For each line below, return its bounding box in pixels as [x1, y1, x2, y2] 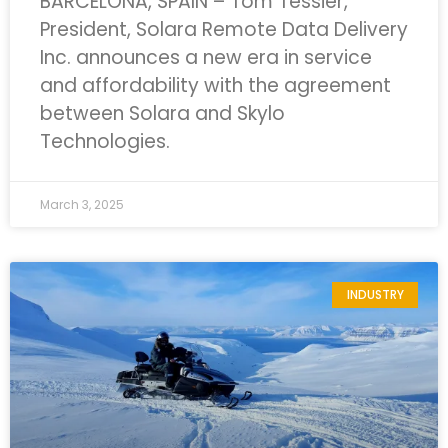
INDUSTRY [346, 286, 404, 304]
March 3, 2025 [40, 196, 124, 213]
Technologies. [40, 128, 170, 155]
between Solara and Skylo [40, 100, 285, 127]
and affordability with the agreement [40, 72, 391, 99]
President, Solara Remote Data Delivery [40, 16, 408, 43]
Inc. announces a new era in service [40, 44, 372, 71]
